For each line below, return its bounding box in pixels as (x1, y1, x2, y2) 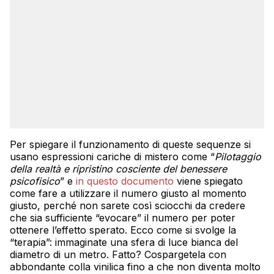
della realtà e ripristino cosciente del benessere (10, 162, 227, 175)
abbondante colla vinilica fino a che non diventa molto (10, 260, 261, 273)
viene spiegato (174, 174, 243, 187)
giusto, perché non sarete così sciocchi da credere (10, 199, 245, 212)
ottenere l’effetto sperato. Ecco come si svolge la (10, 223, 236, 236)
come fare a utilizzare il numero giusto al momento (10, 187, 246, 199)
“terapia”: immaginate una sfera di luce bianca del (10, 235, 238, 248)
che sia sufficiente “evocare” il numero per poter (10, 211, 235, 224)
